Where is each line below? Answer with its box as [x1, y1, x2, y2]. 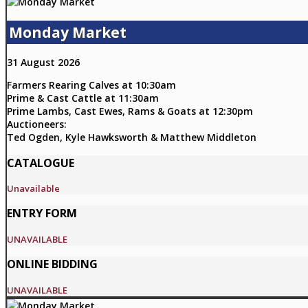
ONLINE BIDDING [7, 256, 98, 272]
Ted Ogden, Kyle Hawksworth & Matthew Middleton [7, 131, 256, 144]
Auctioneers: [7, 118, 67, 131]
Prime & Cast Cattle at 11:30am [7, 91, 159, 105]
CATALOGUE [7, 155, 74, 170]
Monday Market [9, 22, 126, 42]
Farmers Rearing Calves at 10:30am [7, 78, 176, 92]
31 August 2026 [7, 56, 80, 69]
